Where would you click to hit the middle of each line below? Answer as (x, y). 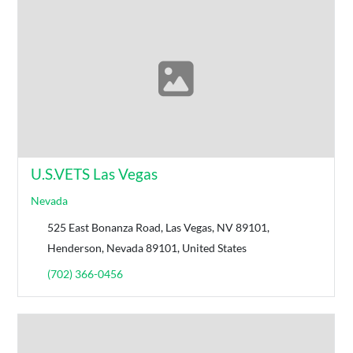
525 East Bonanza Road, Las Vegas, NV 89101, (159, 228)
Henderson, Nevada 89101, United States (147, 248)
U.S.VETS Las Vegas (95, 174)
